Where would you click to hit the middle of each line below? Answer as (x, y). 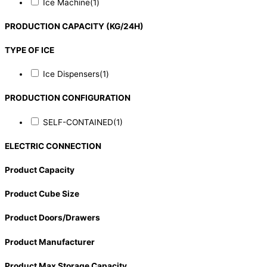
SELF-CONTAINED (78, 122)
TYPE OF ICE (30, 50)
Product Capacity (40, 170)
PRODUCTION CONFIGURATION (68, 98)
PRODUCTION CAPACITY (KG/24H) (74, 26)
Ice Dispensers (71, 74)
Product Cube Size (42, 194)
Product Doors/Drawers (52, 218)
